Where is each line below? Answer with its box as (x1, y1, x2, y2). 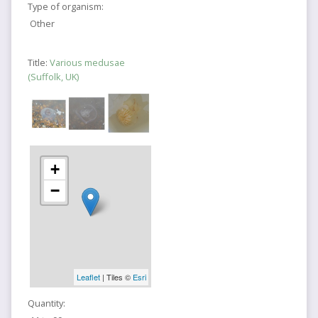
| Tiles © (99, 271, 133, 283)
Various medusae (49, 56, 125, 70)
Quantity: (27, 296, 65, 309)
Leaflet (76, 271, 100, 283)
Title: (27, 56, 50, 70)
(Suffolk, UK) (27, 70, 79, 84)
